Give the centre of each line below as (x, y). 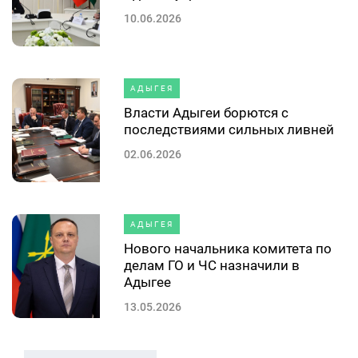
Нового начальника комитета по (228, 249)
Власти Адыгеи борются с (206, 113)
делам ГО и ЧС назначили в (212, 265)
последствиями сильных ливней (229, 129)
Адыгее (147, 282)
